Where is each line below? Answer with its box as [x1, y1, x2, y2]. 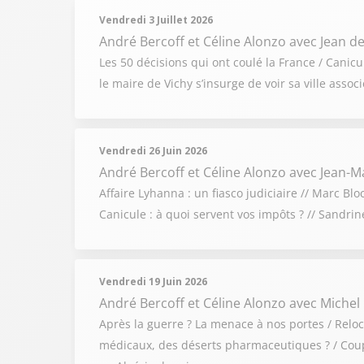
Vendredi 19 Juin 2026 [99, 275, 207, 288]
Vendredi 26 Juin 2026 [99, 144, 207, 158]
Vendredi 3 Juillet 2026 [99, 13, 213, 27]
